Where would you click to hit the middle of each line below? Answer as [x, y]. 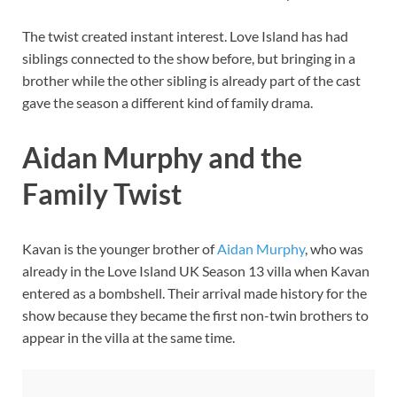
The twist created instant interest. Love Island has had [185, 36]
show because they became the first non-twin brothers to [195, 315]
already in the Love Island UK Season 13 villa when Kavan [196, 270]
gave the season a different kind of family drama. [167, 103]
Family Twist [102, 194]
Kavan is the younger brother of [120, 248]
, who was [334, 248]
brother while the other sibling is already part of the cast [191, 81]
